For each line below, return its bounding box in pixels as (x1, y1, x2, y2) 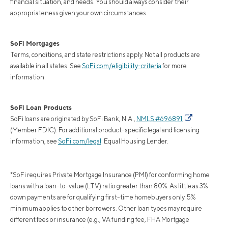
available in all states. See (10, 62, 82, 70)
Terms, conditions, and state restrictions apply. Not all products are (10, 50, 200, 59)
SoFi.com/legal (58, 137, 101, 145)
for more (161, 62, 187, 70)
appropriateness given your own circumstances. (10, 9, 148, 17)
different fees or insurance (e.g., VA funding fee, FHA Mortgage (10, 215, 189, 223)
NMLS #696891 (136, 115, 183, 123)
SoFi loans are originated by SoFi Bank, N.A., (10, 115, 136, 123)
